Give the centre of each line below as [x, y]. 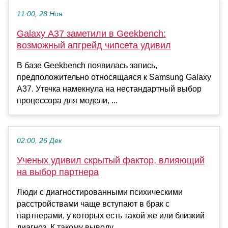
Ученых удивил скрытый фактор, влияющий [111, 161]
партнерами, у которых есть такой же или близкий [111, 216]
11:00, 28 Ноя [39, 14]
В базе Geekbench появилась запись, [87, 66]
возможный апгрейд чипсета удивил [94, 46]
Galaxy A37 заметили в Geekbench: [91, 34]
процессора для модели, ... [67, 101]
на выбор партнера [58, 172]
